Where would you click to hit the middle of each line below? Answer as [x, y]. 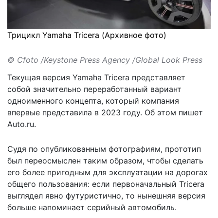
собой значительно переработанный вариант [94, 89]
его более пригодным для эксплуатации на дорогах [108, 172]
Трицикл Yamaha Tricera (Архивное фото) [87, 35]
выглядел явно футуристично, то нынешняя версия [106, 195]
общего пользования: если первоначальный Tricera [106, 184]
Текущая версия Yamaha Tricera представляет [96, 77]
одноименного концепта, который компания [93, 100]
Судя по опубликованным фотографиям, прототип [104, 149]
